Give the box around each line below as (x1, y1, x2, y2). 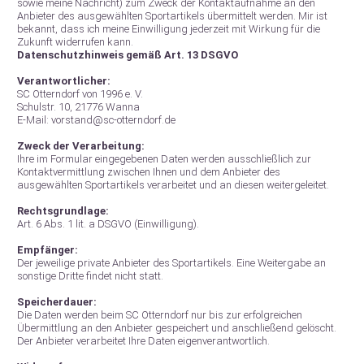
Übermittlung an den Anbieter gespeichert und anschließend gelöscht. (17, 322, 336, 334)
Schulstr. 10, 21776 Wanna (17, 101, 140, 113)
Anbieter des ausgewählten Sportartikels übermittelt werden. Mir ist (17, 10, 327, 22)
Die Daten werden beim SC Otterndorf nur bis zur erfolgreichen (17, 309, 302, 321)
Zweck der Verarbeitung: (17, 140, 145, 152)
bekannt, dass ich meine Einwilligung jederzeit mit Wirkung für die (17, 23, 320, 35)
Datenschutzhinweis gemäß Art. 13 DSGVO (17, 49, 238, 61)
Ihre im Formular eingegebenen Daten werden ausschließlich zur (17, 153, 311, 165)
